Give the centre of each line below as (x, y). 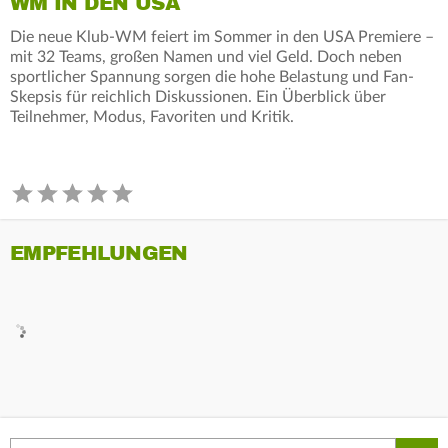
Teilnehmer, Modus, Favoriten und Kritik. (152, 116)
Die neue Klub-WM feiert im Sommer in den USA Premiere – (222, 36)
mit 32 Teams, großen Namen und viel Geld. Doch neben (206, 56)
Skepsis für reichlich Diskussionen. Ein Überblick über (198, 96)
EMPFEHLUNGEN (99, 253)
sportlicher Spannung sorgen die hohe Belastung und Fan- (212, 76)
